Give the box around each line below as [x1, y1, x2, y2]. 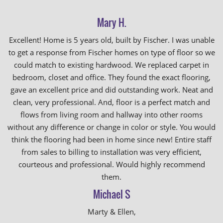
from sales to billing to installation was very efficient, [21, 147, 202, 157]
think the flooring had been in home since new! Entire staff [11, 134, 212, 144]
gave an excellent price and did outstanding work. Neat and [10, 85, 213, 95]
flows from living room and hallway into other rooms [20, 110, 203, 119]
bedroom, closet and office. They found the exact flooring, [12, 72, 211, 82]
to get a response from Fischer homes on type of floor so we [8, 47, 215, 57]
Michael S [93, 187, 130, 202]
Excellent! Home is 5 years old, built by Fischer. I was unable [8, 35, 215, 45]
